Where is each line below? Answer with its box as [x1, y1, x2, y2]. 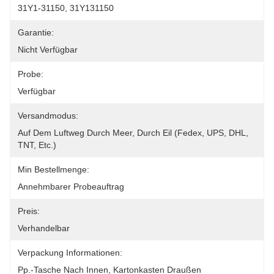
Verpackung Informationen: [18, 248, 122, 257]
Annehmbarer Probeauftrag [18, 182, 124, 191]
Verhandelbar [18, 223, 70, 233]
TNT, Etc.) [18, 140, 56, 150]
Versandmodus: [18, 111, 78, 120]
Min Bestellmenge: [18, 165, 89, 174]
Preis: [18, 206, 40, 216]
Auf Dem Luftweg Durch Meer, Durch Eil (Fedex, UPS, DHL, [18, 128, 248, 138]
